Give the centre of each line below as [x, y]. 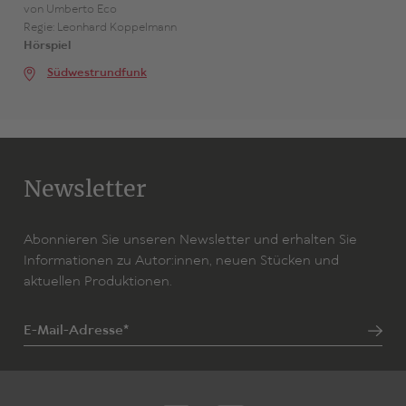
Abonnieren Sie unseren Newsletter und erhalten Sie [190, 241]
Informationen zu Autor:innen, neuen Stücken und [181, 261]
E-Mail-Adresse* [76, 331]
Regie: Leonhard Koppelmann [100, 28]
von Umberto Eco [70, 10]
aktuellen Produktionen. [97, 282]
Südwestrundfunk [97, 73]
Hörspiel [47, 46]
